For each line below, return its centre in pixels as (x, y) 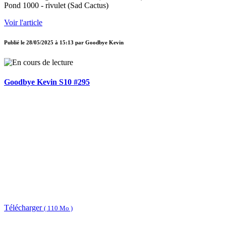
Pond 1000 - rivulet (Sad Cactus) (56, 6)
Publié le (15, 43)
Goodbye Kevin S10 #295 (47, 82)
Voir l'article (23, 23)
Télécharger (24, 207)
